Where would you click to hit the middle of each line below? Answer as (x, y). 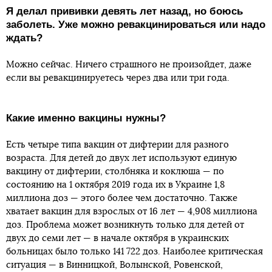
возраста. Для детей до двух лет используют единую (121, 158)
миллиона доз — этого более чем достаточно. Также (122, 199)
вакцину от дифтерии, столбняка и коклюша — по (115, 172)
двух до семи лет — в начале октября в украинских (117, 239)
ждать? (24, 38)
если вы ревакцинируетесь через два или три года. (118, 78)
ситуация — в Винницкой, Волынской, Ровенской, (114, 265)
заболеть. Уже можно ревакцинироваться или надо (136, 25)
